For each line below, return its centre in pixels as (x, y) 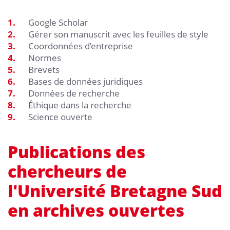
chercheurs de (67, 171)
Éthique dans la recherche (80, 105)
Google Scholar (58, 22)
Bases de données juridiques (85, 81)
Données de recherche (74, 93)
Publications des (76, 151)
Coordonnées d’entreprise (81, 46)
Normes (45, 57)
